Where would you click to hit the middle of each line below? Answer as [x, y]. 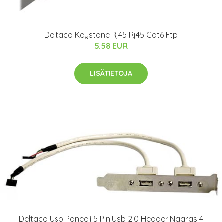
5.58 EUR [111, 46]
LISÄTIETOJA [111, 73]
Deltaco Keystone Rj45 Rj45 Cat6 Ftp [111, 35]
